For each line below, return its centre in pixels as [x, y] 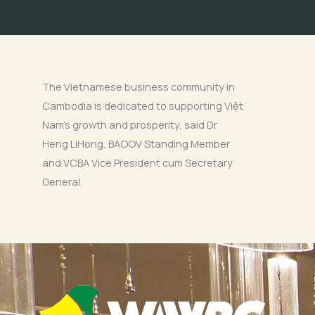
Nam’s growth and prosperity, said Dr [130, 124]
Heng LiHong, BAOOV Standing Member [136, 143]
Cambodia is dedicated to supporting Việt [143, 105]
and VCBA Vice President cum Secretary [137, 162]
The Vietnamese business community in [139, 86]
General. [62, 181]
